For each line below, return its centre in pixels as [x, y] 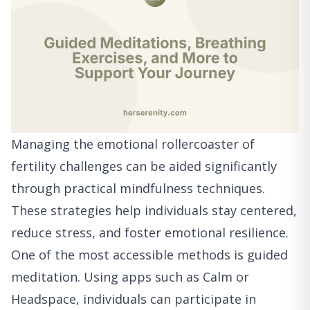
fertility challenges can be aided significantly [144, 166]
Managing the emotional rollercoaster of [133, 144]
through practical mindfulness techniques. [138, 189]
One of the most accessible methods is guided [149, 255]
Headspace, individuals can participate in [134, 299]
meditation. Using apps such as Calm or [130, 277]
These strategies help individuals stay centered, [154, 211]
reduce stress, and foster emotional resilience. [150, 233]
